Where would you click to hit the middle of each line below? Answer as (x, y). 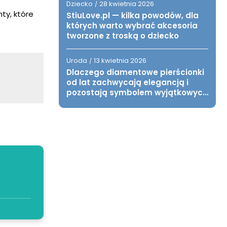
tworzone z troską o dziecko (123, 36)
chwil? (79, 103)
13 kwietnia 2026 (120, 61)
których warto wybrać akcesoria (132, 26)
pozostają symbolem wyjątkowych (137, 92)
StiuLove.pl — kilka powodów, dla (133, 15)
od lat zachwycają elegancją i (127, 82)
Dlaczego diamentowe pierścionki (135, 72)
